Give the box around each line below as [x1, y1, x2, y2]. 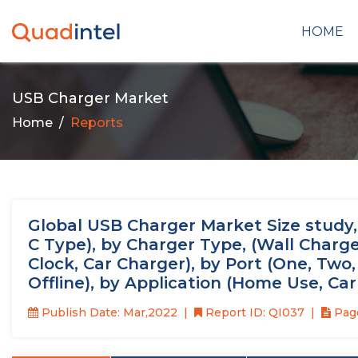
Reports [70, 114, 123, 130]
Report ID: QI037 [202, 305, 304, 320]
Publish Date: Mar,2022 [38, 305, 177, 320]
